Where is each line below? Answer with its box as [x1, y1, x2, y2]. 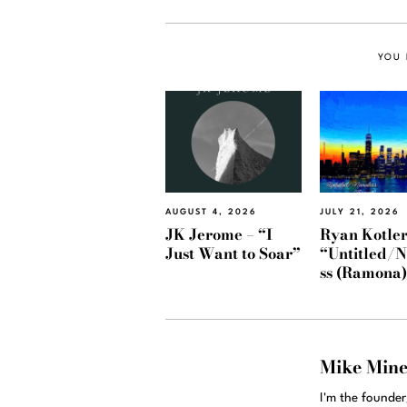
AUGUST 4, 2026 [165, 208, 257, 217]
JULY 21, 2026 [320, 208, 400, 217]
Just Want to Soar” [165, 241, 301, 265]
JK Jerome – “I [165, 222, 273, 246]
